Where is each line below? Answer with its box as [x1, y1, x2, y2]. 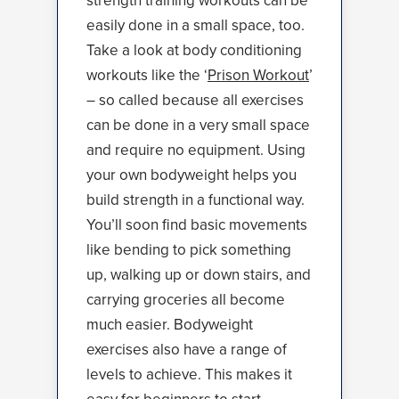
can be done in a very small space [86, 114, 310, 136]
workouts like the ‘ [86, 64, 208, 86]
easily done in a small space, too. [86, 14, 305, 37]
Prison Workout [208, 64, 309, 86]
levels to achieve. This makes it [86, 363, 292, 386]
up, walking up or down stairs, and [86, 264, 311, 286]
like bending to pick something [86, 239, 291, 261]
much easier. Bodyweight [86, 313, 253, 336]
